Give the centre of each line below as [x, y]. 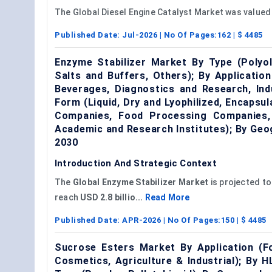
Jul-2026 [140, 35]
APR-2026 [141, 220]
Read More [167, 197]
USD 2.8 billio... [113, 197]
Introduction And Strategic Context [136, 163]
